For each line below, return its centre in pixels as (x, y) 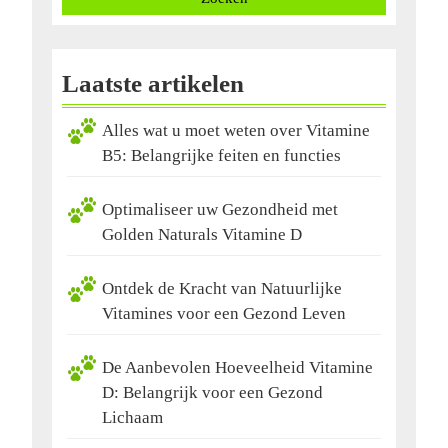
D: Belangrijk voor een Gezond (212, 393)
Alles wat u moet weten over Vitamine (236, 131)
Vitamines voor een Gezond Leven (224, 314)
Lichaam (132, 418)
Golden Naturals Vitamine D (202, 235)
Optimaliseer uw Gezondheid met (220, 210)
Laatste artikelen (153, 84)
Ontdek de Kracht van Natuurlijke (222, 289)
